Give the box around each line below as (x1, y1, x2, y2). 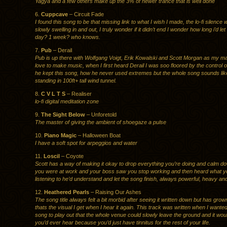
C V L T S (41, 91, 65, 97)
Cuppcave (41, 11, 68, 18)
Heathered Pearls (44, 189, 89, 196)
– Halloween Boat (77, 132, 121, 139)
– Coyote (60, 153, 84, 160)
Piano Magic (44, 132, 77, 139)
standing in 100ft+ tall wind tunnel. (35, 78, 117, 84)
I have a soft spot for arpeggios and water (35, 140, 137, 146)
